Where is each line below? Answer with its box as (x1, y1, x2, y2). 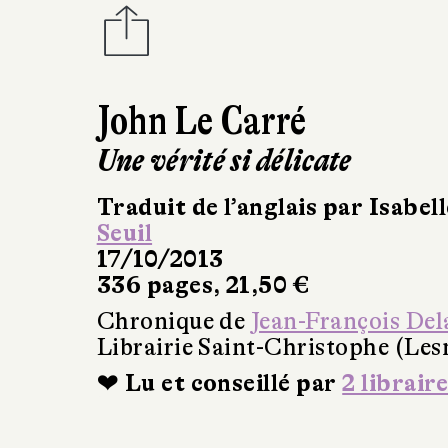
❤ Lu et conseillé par (96, 369, 343, 397)
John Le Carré (96, 97, 307, 144)
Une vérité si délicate (96, 141, 352, 179)
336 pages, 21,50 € (96, 271, 310, 299)
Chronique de (96, 307, 251, 335)
